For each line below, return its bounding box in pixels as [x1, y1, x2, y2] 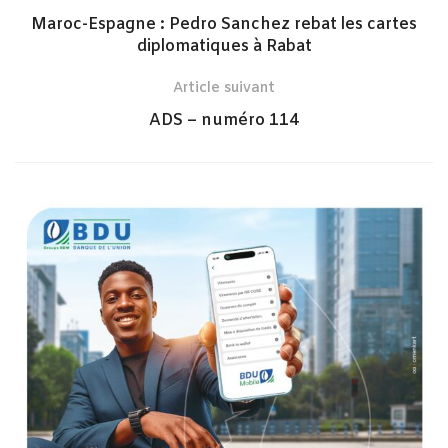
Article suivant [173, 79, 275, 99]
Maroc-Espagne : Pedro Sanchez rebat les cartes [31, 14, 417, 36]
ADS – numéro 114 [149, 110, 299, 132]
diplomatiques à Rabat [136, 36, 312, 58]
